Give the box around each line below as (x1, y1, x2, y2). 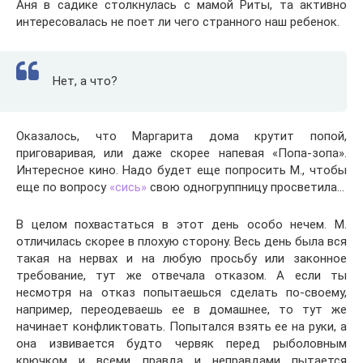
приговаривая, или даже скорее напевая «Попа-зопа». (16, 146, 347, 160)
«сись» (109, 180, 147, 194)
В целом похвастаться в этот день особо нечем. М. (16, 217, 347, 232)
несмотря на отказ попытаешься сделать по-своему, (16, 285, 347, 300)
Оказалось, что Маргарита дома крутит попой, (16, 129, 347, 143)
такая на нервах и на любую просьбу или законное (16, 251, 347, 266)
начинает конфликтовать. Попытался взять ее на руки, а (16, 319, 347, 334)
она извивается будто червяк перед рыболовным (16, 336, 347, 351)
